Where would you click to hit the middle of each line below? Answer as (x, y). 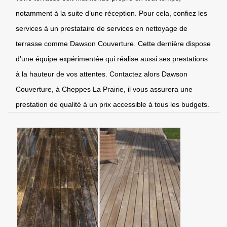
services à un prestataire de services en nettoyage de (102, 28)
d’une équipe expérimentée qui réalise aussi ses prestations (112, 59)
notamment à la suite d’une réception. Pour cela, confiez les (111, 13)
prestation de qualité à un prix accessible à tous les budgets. (112, 104)
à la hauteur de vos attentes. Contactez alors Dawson (102, 74)
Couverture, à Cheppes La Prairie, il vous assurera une (104, 89)
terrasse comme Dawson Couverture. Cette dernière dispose (113, 43)
